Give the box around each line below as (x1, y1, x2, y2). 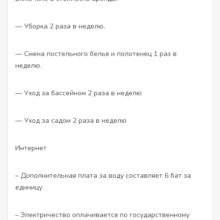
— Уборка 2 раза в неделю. (15, 22, 105, 31)
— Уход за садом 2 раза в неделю (15, 116, 127, 125)
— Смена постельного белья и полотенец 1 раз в (15, 49, 177, 58)
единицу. (15, 183, 44, 192)
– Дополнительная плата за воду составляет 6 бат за (15, 171, 191, 180)
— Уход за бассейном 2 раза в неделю (15, 88, 142, 98)
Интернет (15, 143, 47, 153)
